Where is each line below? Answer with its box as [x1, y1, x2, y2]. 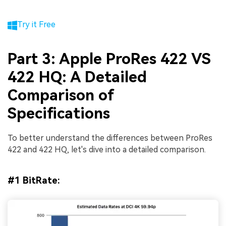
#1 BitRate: [8, 175, 60, 186]
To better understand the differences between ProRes [8, 133, 212, 143]
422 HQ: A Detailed [8, 68, 147, 86]
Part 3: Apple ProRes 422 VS [8, 49, 211, 68]
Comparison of [8, 86, 114, 104]
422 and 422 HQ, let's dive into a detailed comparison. [8, 145, 206, 155]
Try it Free [17, 20, 56, 30]
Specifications [8, 104, 110, 122]
